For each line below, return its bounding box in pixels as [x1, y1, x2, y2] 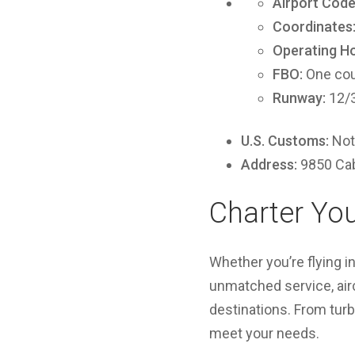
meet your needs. [209, 325, 319, 342]
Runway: [273, 90, 326, 106]
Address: [241, 156, 297, 173]
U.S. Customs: [241, 132, 329, 149]
